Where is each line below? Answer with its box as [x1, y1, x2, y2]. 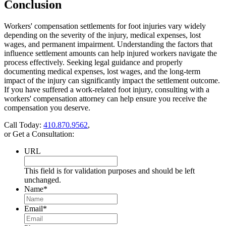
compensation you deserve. [4, 103, 90, 112]
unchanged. [24, 175, 61, 184]
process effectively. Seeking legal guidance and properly [4, 58, 183, 67]
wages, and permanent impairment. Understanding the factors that [4, 39, 212, 48]
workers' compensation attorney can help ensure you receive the [4, 94, 207, 103]
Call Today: [4, 120, 43, 129]
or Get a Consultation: [4, 129, 74, 138]
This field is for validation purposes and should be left [24, 166, 195, 175]
